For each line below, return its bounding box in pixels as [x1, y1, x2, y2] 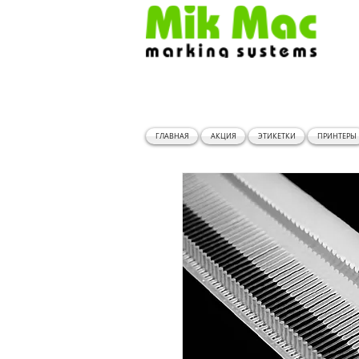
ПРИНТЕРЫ [317, 131, 357, 142]
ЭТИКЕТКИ [257, 131, 296, 142]
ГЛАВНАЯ [155, 131, 189, 142]
